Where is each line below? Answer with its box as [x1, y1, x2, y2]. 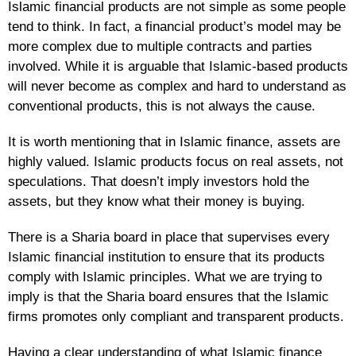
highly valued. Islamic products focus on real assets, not [8, 153, 343, 169]
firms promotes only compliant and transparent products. [8, 308, 344, 324]
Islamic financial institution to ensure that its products [8, 249, 325, 265]
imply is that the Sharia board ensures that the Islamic [8, 288, 329, 304]
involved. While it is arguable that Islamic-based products [8, 58, 348, 74]
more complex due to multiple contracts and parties [8, 38, 312, 54]
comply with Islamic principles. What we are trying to [8, 269, 322, 284]
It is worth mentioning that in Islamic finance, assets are [8, 133, 340, 149]
